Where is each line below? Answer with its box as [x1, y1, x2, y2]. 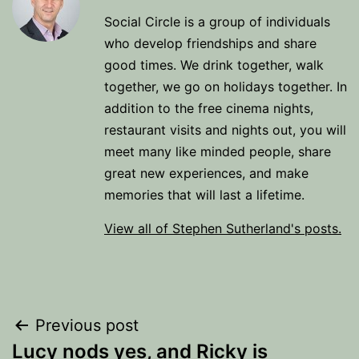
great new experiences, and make [104, 165, 309, 181]
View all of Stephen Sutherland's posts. [104, 220, 341, 236]
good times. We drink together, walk [104, 57, 324, 73]
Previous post [35, 316, 139, 335]
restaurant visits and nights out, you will [104, 122, 346, 138]
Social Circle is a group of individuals [104, 14, 330, 30]
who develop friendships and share [104, 35, 317, 51]
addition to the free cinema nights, [104, 100, 313, 116]
